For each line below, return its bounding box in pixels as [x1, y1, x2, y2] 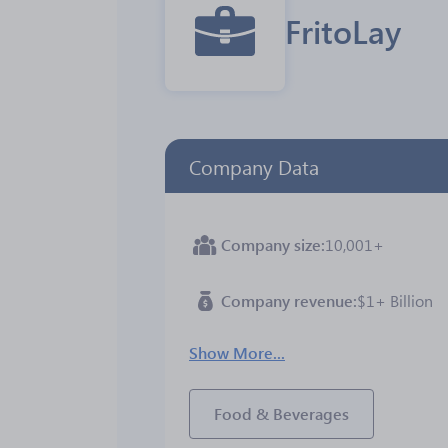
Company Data [189, 152, 319, 180]
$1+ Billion [357, 290, 433, 311]
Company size [221, 234, 321, 255]
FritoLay [285, 8, 401, 53]
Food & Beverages [214, 403, 349, 424]
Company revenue [221, 290, 353, 311]
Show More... [189, 342, 285, 363]
